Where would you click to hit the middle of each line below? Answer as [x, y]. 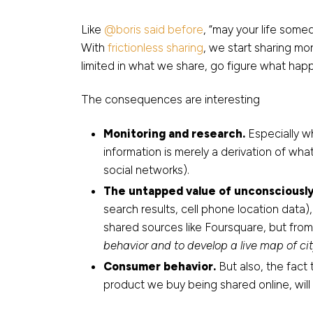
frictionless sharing [155, 48]
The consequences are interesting [170, 100]
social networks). [146, 169]
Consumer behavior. [160, 266]
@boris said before [154, 30]
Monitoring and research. [176, 133]
